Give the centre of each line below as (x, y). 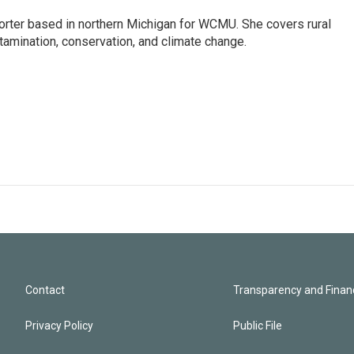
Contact (45, 290)
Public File (258, 326)
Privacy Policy (59, 326)
